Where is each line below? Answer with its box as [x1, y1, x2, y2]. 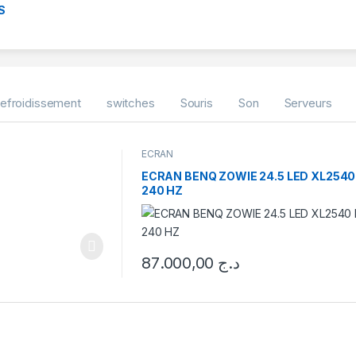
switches [106, 95, 155, 110]
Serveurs [284, 95, 332, 110]
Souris [180, 95, 213, 110]
